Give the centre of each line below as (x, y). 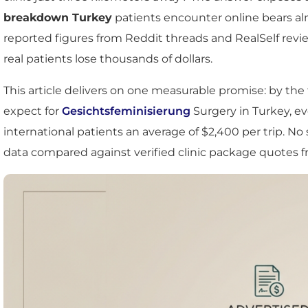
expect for (33, 111)
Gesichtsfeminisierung (126, 111)
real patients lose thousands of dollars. (108, 59)
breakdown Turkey (58, 18)
